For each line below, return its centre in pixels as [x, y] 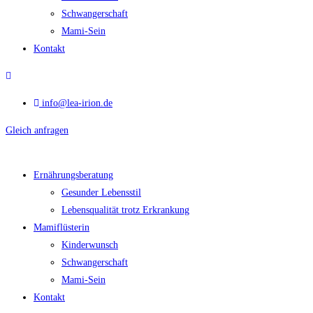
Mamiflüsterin [61, 227]
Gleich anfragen [37, 130]
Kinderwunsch [90, 245]
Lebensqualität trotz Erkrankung [125, 210]
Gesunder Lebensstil [101, 192]
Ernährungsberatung [73, 175]
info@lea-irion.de [77, 103]
